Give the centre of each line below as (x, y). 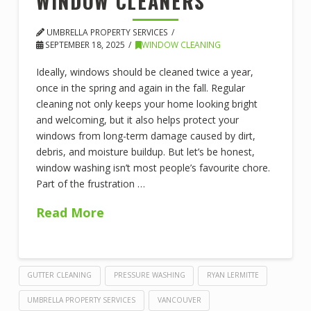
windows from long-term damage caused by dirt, (145, 135)
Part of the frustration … (90, 183)
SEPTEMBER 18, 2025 (84, 45)
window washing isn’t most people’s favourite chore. (153, 167)
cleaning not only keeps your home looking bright (146, 103)
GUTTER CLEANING (60, 275)
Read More (70, 212)
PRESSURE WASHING (149, 275)
